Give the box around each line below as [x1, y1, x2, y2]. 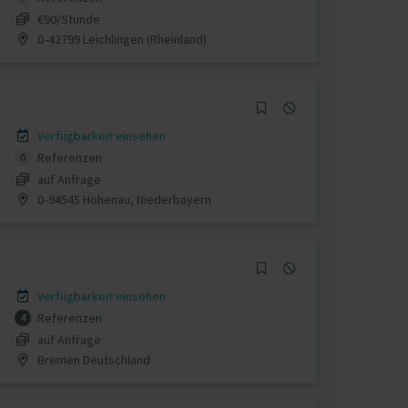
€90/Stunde [36, 10, 100, 27]
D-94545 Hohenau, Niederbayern [34, 190, 211, 208]
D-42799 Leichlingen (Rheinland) [34, 30, 207, 47]
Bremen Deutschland [34, 351, 150, 368]
